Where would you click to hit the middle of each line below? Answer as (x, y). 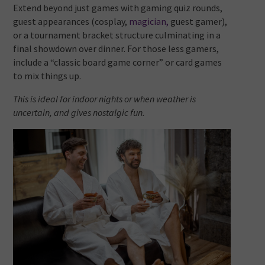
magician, (149, 22)
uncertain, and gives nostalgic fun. (79, 113)
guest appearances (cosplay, (71, 22)
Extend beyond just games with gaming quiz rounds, (118, 8)
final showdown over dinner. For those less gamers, (116, 49)
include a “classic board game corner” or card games (118, 62)
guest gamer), (198, 22)
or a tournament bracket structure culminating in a (117, 35)
